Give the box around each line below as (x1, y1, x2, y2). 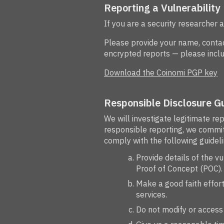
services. (136, 189, 167, 199)
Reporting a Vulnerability (104, 1, 220, 15)
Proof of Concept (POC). (136, 163, 222, 173)
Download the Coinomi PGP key (104, 67, 217, 77)
